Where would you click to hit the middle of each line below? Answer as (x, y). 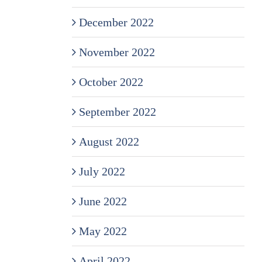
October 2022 (111, 82)
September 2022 (117, 111)
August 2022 (109, 141)
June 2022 (103, 201)
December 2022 (116, 22)
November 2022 (117, 52)
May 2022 (103, 231)
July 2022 (102, 171)
